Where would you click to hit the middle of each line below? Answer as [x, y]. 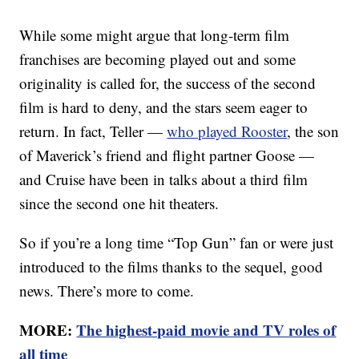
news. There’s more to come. [107, 291]
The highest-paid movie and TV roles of [206, 330]
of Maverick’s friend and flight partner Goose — [167, 155]
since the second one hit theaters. [119, 204]
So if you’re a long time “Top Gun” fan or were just [177, 243]
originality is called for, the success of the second [168, 83]
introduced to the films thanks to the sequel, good [171, 267]
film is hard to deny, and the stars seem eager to [164, 107]
